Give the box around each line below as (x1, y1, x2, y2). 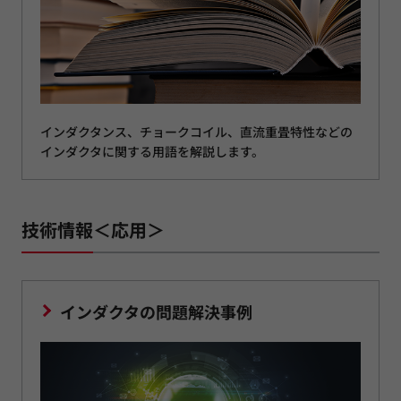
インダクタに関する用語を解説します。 (40, 142, 264, 161)
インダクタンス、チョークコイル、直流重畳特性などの (40, 123, 353, 141)
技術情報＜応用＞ (21, 217, 165, 243)
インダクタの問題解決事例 (60, 300, 252, 324)
